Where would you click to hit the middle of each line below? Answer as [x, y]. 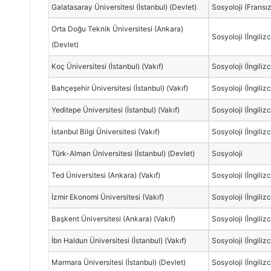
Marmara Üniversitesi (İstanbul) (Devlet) [119, 262]
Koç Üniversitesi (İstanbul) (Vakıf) [108, 66]
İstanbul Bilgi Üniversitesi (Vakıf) [106, 131]
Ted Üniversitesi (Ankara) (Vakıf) [106, 175]
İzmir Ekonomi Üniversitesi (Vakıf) [108, 197]
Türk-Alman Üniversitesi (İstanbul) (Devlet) [123, 153]
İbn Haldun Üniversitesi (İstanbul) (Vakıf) [119, 240]
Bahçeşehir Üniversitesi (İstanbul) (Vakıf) [120, 88]
